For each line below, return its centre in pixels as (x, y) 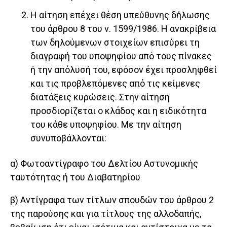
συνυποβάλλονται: (68, 138)
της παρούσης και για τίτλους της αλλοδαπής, (106, 214)
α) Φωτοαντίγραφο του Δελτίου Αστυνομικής (104, 164)
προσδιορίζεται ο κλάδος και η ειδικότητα (118, 111)
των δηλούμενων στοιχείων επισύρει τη (115, 43)
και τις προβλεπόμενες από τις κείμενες (115, 84)
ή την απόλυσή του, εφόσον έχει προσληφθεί (124, 70)
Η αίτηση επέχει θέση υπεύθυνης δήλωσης (120, 15)
